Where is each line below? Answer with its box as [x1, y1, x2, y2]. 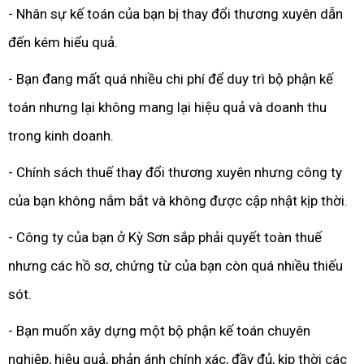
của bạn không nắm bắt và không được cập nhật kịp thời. [8, 193, 348, 209]
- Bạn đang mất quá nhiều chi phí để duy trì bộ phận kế [8, 71, 333, 87]
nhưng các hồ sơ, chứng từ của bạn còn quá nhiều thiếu [8, 258, 343, 274]
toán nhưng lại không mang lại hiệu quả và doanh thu [8, 99, 327, 115]
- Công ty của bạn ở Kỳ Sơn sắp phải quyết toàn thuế [8, 229, 322, 245]
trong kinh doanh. [8, 128, 114, 144]
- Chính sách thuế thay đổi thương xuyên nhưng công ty [8, 164, 342, 180]
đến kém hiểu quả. [8, 34, 118, 50]
